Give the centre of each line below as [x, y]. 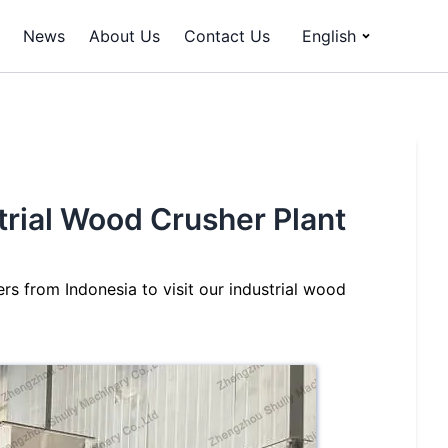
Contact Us [227, 36]
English [329, 36]
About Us [124, 36]
